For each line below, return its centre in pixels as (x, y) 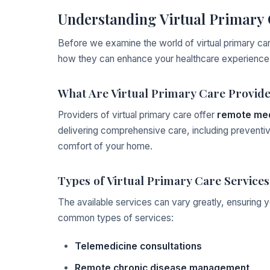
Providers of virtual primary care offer (137, 115)
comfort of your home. (105, 146)
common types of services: (116, 218)
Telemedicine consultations (138, 246)
